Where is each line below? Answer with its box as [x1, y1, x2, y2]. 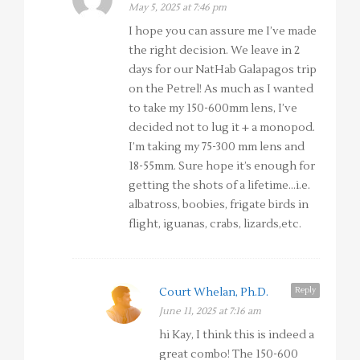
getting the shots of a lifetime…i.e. [129, 178, 310, 194]
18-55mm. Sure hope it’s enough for [129, 159, 315, 174]
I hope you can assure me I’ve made [129, 24, 317, 39]
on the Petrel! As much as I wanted [129, 82, 313, 97]
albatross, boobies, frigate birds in [129, 198, 309, 213]
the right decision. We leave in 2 [129, 43, 300, 59]
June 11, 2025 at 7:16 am [159, 305, 261, 318]
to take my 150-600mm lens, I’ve [129, 101, 297, 117]
